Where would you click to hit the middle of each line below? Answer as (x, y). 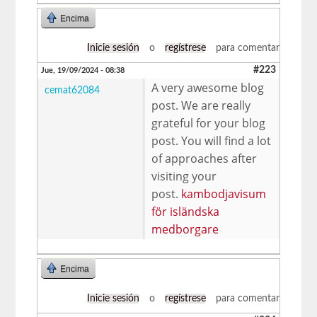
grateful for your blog (209, 123)
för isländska (186, 211)
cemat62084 (73, 90)
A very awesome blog (208, 87)
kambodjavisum (224, 194)
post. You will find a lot (212, 140)
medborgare (185, 229)
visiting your (184, 176)
